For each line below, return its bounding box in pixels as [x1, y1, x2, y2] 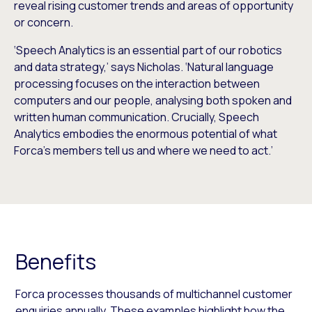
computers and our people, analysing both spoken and [14, 93, 292, 109]
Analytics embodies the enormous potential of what [14, 126, 277, 142]
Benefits [15, 247, 97, 276]
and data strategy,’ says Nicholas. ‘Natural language [14, 59, 274, 75]
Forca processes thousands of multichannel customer [15, 286, 293, 302]
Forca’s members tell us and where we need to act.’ [14, 143, 273, 159]
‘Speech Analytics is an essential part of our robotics [14, 42, 282, 58]
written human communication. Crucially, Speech [14, 109, 259, 125]
